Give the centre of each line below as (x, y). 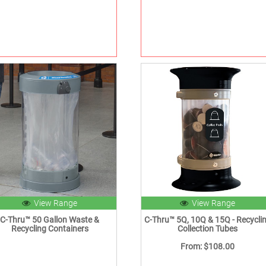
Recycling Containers (50, 229)
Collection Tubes (208, 229)
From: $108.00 (208, 247)
